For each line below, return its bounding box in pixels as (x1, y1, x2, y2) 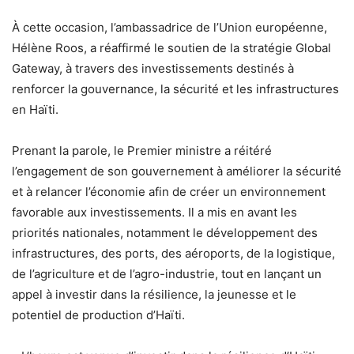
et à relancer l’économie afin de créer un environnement (12, 184, 326, 200)
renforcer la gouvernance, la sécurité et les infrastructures (12, 81, 339, 97)
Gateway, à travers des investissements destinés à (12, 61, 294, 77)
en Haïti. (12, 102, 58, 118)
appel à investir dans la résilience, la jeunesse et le (12, 287, 296, 303)
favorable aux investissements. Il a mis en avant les (12, 205, 297, 220)
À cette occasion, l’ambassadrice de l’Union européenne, (12, 20, 327, 36)
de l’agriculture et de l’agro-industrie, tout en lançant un (12, 266, 322, 282)
